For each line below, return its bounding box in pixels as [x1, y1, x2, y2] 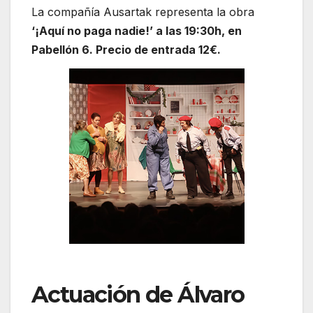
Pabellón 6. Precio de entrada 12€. [31, 43, 221, 57]
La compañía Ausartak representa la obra [31, 5, 254, 19]
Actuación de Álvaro [31, 281, 245, 309]
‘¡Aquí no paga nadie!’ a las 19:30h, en [31, 24, 242, 38]
